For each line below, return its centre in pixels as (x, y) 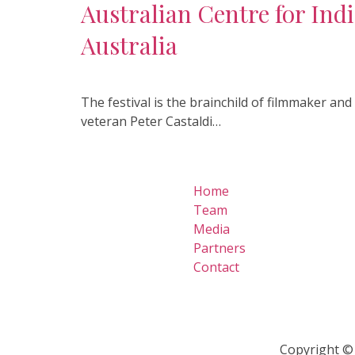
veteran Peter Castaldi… (151, 121)
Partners (219, 248)
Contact (216, 267)
